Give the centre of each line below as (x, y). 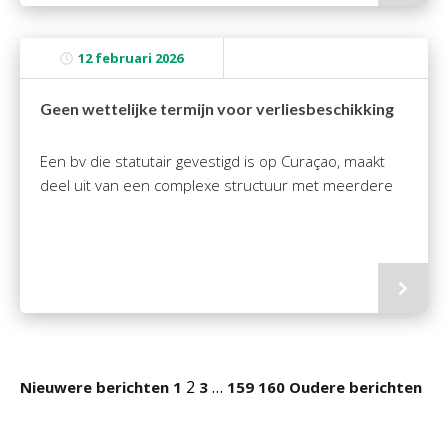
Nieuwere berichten (94, 387)
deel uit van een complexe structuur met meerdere (216, 185)
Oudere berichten (355, 387)
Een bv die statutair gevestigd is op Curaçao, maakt (212, 161)
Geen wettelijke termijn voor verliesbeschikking (217, 108)
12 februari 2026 (130, 58)
